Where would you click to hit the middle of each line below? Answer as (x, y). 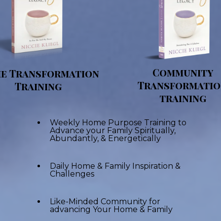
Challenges (72, 174)
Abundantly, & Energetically (105, 139)
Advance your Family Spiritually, (113, 131)
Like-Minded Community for (105, 202)
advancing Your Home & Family (111, 210)
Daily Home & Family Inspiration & (115, 166)
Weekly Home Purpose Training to (118, 123)
